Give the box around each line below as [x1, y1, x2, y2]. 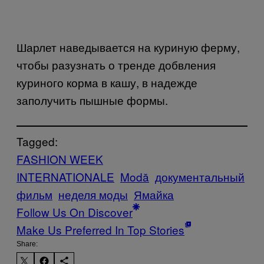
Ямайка [134, 186, 174, 202]
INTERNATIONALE [16, 168, 114, 184]
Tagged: [16, 133, 58, 149]
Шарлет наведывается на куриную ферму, [16, 38, 240, 55]
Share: [16, 239, 38, 248]
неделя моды [58, 186, 128, 202]
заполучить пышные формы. [16, 91, 168, 108]
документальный [155, 168, 245, 184]
